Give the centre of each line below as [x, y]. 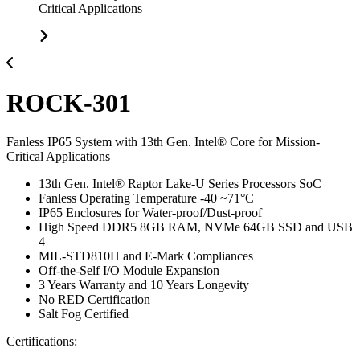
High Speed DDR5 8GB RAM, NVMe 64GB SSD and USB [196, 227]
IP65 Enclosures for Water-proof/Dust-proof [150, 213]
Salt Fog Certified [84, 314]
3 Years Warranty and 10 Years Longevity [144, 285]
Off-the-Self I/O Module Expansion [129, 271]
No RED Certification [94, 300]
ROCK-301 [69, 102]
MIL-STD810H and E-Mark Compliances [146, 256]
